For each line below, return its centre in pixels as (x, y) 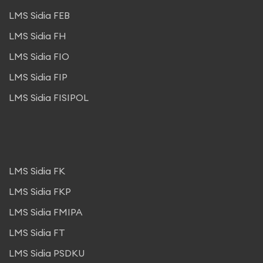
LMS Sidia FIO (39, 56)
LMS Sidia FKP (40, 191)
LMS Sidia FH (38, 36)
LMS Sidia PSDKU (47, 253)
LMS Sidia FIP (38, 77)
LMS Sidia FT (37, 232)
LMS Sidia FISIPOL (49, 97)
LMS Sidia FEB (39, 15)
